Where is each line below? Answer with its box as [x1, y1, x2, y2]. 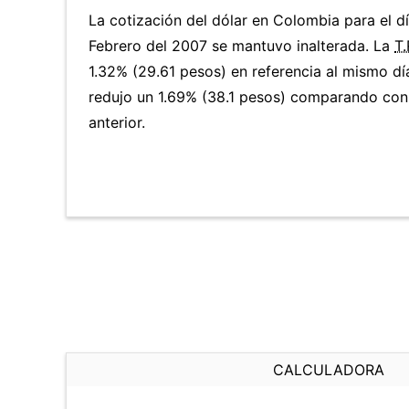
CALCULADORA [273, 361, 384, 379]
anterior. [89, 113, 145, 131]
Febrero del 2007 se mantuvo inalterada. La [89, 37, 394, 55]
